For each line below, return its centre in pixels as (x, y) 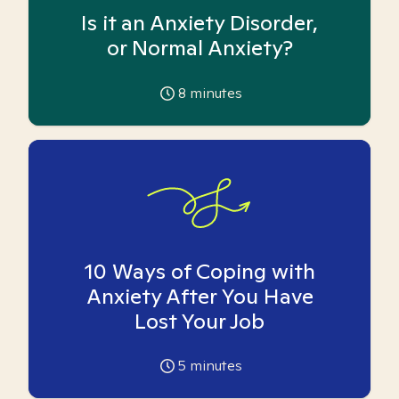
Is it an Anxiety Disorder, (199, 22)
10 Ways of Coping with (199, 271)
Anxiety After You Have (199, 296)
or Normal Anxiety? (199, 47)
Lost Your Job (199, 321)
